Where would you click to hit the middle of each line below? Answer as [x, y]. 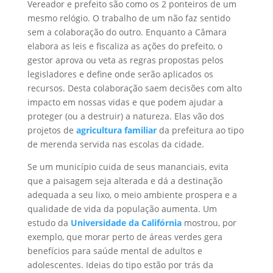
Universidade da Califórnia [126, 223]
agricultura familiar [116, 130]
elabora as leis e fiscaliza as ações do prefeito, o [125, 46]
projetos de [51, 130]
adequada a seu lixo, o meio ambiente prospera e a [132, 195]
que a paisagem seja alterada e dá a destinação [125, 181]
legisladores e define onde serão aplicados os [120, 74]
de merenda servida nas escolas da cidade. [115, 144]
